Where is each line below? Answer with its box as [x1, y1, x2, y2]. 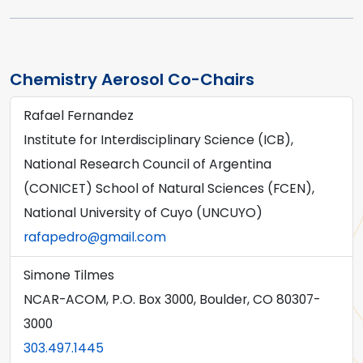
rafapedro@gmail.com [23, 228, 166, 246]
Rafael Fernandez [23, 106, 134, 125]
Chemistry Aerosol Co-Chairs [10, 68, 254, 91]
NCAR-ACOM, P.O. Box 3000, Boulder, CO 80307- [23, 290, 320, 309]
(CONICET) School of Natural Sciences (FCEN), [23, 179, 314, 198]
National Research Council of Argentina [23, 155, 271, 173]
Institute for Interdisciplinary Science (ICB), [23, 130, 293, 149]
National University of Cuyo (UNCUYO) [23, 203, 263, 222]
